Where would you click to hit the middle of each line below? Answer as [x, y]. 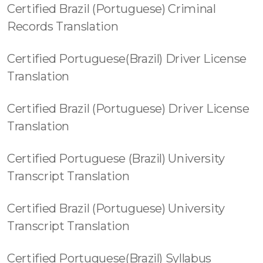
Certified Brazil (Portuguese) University [116, 208]
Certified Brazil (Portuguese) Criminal [112, 9]
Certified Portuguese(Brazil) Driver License [127, 59]
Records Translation [63, 26]
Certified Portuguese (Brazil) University [116, 159]
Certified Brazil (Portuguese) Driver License [128, 109]
